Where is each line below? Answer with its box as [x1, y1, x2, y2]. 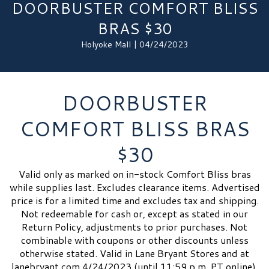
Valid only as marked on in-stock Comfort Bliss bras [18, 167, 251, 181]
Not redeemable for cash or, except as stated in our [21, 207, 248, 220]
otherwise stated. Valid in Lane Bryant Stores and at [20, 246, 249, 260]
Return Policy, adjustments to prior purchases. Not [22, 220, 247, 234]
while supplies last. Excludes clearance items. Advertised [9, 180, 260, 194]
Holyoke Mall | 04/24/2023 [80, 38, 189, 50]
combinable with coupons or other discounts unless [20, 233, 249, 247]
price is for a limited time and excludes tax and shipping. [10, 193, 259, 207]
